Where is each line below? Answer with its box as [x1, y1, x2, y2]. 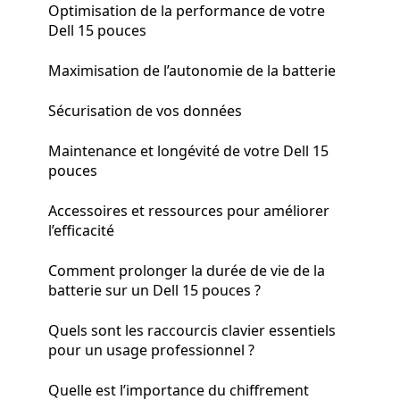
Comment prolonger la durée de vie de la [48, 260, 325, 280]
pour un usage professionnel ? [48, 339, 254, 360]
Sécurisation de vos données [48, 100, 242, 121]
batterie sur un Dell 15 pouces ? [48, 279, 261, 300]
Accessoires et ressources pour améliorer [48, 200, 329, 221]
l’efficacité [48, 220, 114, 240]
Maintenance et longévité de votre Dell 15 [48, 140, 329, 161]
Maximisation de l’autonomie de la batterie [48, 60, 336, 80]
